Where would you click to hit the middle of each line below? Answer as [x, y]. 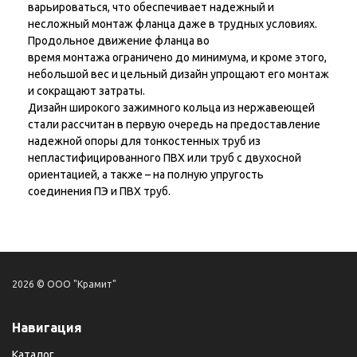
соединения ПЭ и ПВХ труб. [99, 192]
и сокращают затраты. [86, 91]
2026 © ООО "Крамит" [64, 284]
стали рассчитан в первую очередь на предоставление [174, 125]
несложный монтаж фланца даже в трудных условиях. [173, 24]
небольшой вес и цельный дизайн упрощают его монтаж [178, 75]
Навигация [47, 328]
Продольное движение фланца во [119, 41]
